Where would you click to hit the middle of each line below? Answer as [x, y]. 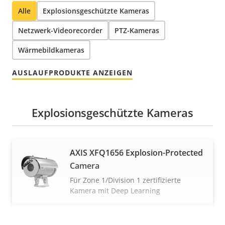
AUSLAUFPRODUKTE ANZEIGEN [72, 73]
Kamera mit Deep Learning [115, 191]
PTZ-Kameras [137, 31]
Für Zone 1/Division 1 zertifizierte [125, 180]
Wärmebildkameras [51, 50]
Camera [85, 166]
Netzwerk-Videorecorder [60, 31]
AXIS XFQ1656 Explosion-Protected [136, 153]
